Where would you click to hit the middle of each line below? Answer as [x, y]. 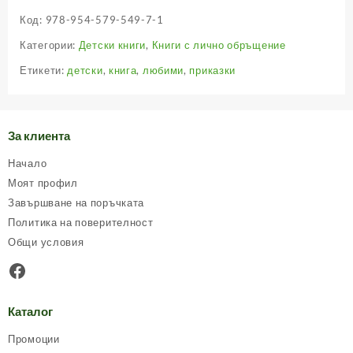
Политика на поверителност [81, 222]
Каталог [30, 311]
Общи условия [46, 242]
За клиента [39, 135]
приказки [213, 71]
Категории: [49, 45]
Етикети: [44, 71]
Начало [28, 163]
